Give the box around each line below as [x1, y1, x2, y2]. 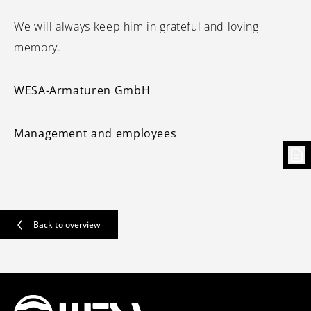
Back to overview [33, 219, 101, 230]
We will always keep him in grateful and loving [14, 19, 259, 34]
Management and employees [14, 126, 177, 141]
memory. [14, 40, 61, 55]
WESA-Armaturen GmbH [14, 83, 151, 98]
